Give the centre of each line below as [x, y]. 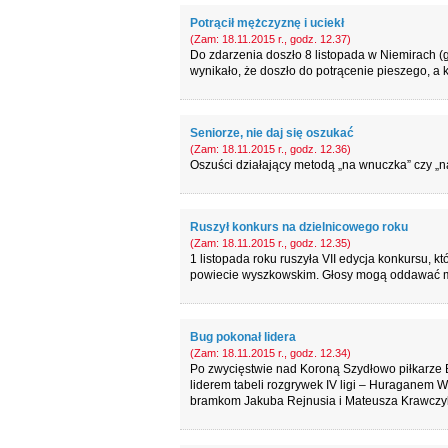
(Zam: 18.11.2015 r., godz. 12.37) [270, 39]
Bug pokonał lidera [242, 337]
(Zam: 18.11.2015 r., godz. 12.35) [270, 243]
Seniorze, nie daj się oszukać [271, 133]
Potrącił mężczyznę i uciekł [266, 23]
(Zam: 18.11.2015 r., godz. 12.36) [270, 149]
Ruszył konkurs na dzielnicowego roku [298, 227]
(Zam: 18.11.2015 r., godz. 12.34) [270, 353]
